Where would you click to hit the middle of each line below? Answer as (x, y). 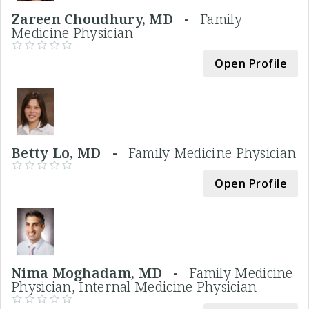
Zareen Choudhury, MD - (106, 19)
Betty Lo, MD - (70, 153)
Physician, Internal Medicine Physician (134, 287)
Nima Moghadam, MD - (100, 273)
